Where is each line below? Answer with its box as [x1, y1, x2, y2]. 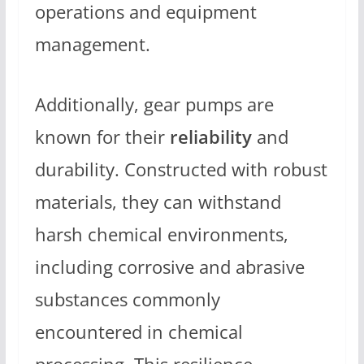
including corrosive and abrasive [34, 253, 305, 279]
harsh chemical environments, [34, 221, 288, 247]
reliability [169, 123, 252, 149]
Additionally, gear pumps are [34, 91, 274, 117]
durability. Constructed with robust [34, 156, 327, 182]
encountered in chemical [34, 318, 243, 344]
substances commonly [34, 286, 220, 312]
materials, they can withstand [34, 188, 281, 214]
